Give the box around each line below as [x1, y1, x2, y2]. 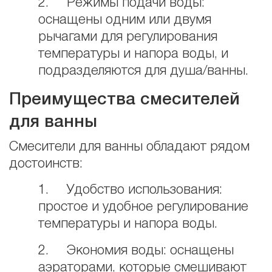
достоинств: [9, 158, 83, 171]
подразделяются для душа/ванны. [38, 64, 248, 77]
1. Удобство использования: [38, 184, 222, 197]
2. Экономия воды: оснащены [38, 244, 234, 257]
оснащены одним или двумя [38, 13, 211, 26]
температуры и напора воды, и [38, 47, 228, 60]
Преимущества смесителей [9, 92, 240, 108]
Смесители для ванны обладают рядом [9, 141, 250, 154]
